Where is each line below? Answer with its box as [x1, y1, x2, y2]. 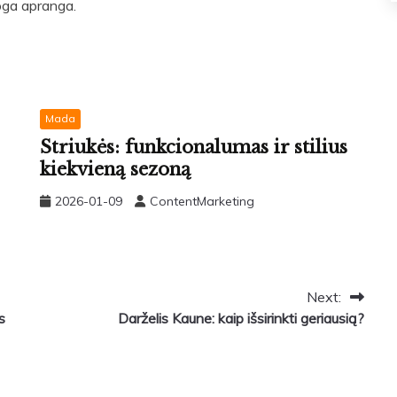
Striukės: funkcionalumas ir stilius [39, 136, 347, 158]
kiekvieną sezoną [39, 158, 191, 180]
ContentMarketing [149, 192, 254, 209]
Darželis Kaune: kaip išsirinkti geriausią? [117, 308, 364, 327]
